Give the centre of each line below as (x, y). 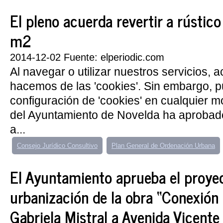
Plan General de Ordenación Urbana (163, 146)
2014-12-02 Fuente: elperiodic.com (87, 57)
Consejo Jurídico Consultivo (57, 146)
